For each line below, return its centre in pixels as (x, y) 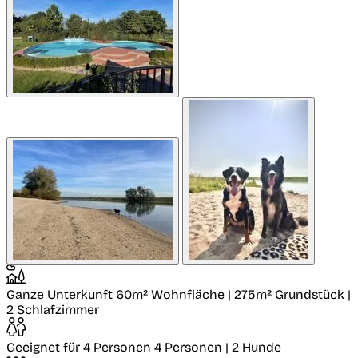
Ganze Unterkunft (61, 295)
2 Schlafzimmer (53, 310)
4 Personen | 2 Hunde (218, 348)
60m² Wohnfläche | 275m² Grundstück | (233, 295)
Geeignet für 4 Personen (80, 348)
